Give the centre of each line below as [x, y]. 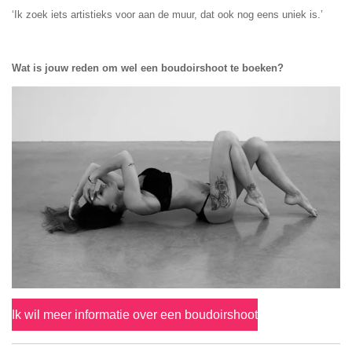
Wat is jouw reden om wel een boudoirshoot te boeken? [148, 68]
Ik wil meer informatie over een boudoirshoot [135, 314]
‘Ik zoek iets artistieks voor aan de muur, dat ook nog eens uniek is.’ [167, 15]
